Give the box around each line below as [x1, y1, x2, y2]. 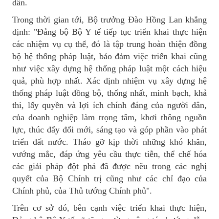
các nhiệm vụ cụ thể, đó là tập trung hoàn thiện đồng [12, 39, 207, 49]
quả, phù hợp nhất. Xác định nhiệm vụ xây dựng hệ [12, 76, 207, 86]
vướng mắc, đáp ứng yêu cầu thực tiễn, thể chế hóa [12, 149, 207, 159]
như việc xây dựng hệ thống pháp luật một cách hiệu [12, 64, 207, 74]
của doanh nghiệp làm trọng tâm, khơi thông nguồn [12, 112, 207, 123]
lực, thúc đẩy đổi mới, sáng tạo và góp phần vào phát [12, 125, 207, 135]
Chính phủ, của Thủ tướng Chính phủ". [12, 186, 152, 196]
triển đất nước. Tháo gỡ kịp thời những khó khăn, [12, 137, 207, 147]
